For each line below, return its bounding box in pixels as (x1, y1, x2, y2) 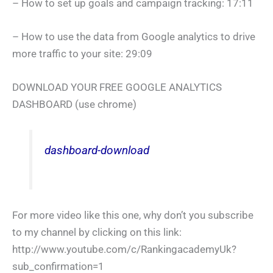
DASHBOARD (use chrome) (12, 98, 136, 111)
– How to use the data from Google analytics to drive (12, 30, 255, 43)
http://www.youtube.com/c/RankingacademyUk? (12, 243, 236, 256)
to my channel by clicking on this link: (12, 226, 182, 239)
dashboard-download (44, 144, 150, 158)
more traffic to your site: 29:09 (12, 48, 152, 60)
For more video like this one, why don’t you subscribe (12, 209, 253, 222)
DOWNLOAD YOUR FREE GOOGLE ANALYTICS (12, 81, 222, 94)
